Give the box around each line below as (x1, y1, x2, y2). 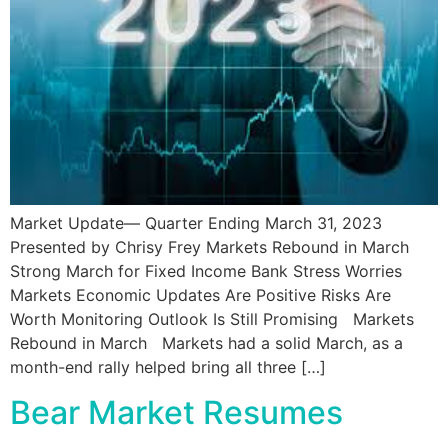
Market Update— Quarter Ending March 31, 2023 (10, 213, 382, 234)
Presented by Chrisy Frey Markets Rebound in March (10, 237, 409, 258)
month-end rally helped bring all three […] (10, 357, 326, 378)
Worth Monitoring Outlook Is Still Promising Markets (10, 309, 414, 330)
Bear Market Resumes (10, 392, 343, 432)
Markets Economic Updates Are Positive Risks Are (10, 285, 391, 306)
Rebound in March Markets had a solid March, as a (10, 333, 403, 354)
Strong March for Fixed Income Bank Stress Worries (10, 261, 402, 282)
